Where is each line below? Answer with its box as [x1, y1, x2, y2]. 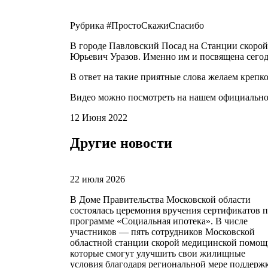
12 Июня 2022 [70, 112, 127, 123]
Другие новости [70, 135, 172, 151]
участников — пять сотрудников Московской [70, 226, 255, 237]
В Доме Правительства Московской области [70, 194, 251, 205]
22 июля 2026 [70, 173, 125, 184]
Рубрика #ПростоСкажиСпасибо [70, 20, 204, 31]
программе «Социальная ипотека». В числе [70, 215, 248, 226]
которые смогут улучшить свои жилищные [70, 248, 245, 258]
